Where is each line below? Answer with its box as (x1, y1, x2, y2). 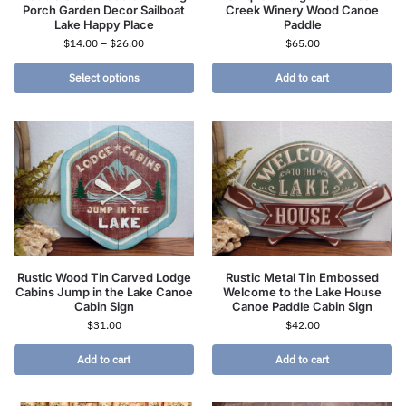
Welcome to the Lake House (223, 285, 382, 300)
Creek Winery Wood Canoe (226, 3, 379, 18)
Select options (68, 71, 140, 85)
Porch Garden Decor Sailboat (23, 3, 185, 18)
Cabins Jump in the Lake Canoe (14, 285, 193, 300)
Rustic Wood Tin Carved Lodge (16, 270, 191, 285)
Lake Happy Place (53, 17, 154, 33)
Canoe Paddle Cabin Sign (232, 299, 372, 314)
